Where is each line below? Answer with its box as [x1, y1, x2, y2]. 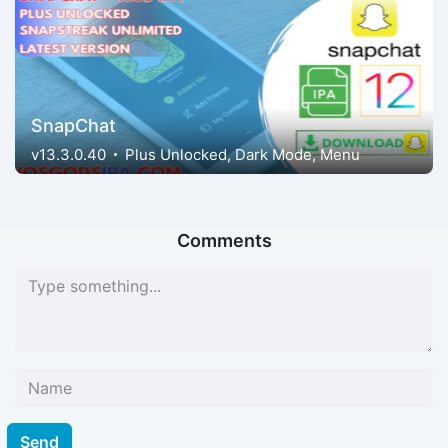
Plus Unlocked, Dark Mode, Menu [125, 144, 360, 164]
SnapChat [31, 114, 116, 136]
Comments [176, 229, 272, 251]
